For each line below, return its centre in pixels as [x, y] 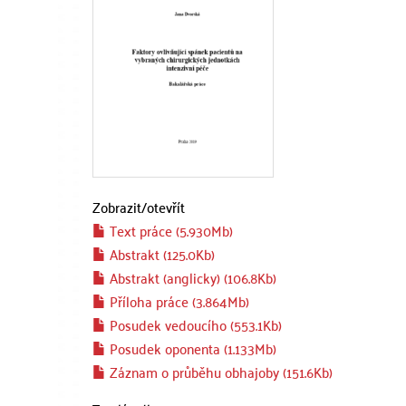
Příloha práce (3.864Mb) [178, 300]
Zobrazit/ [120, 206]
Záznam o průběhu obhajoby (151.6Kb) [219, 371]
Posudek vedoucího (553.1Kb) [194, 324]
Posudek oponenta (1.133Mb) [191, 348]
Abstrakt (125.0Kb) [160, 253]
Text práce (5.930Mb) [169, 230]
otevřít [166, 206]
